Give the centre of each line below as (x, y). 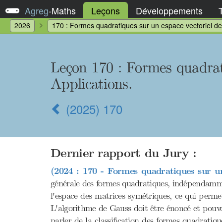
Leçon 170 (84, 67)
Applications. (91, 84)
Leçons (106, 10)
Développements (169, 10)
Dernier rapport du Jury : (124, 153)
